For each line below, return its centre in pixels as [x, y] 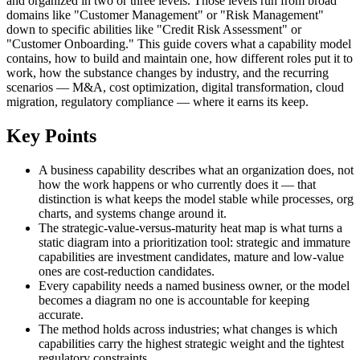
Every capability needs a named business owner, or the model [194, 285]
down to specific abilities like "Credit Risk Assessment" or [154, 29]
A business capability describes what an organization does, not [196, 170]
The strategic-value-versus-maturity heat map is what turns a [190, 227]
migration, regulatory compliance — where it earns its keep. [157, 101]
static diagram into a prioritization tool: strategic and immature [194, 242]
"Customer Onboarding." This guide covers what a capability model [179, 43]
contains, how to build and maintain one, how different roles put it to [180, 58]
